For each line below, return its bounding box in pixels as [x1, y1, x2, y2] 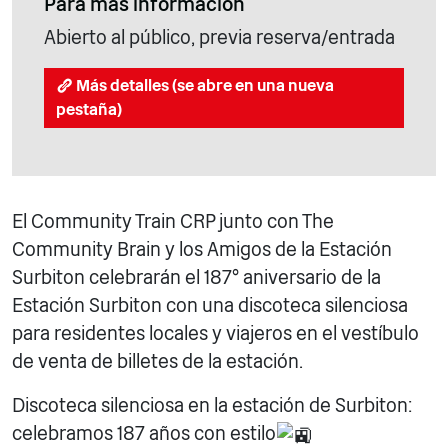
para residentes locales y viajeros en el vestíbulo [12, 322, 419, 346]
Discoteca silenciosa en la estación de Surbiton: [12, 394, 412, 418]
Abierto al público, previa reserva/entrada [44, 25, 395, 49]
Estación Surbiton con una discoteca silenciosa [12, 294, 408, 318]
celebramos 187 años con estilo [12, 422, 276, 446]
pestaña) [56, 100, 122, 120]
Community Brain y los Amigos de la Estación [12, 238, 392, 262]
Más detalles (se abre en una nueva [76, 75, 334, 95]
